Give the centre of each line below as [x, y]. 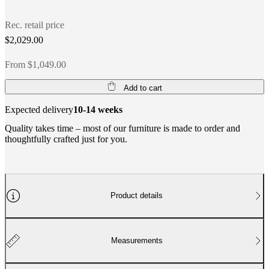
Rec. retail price [35, 25]
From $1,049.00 [35, 64]
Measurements [137, 241]
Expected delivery [39, 109]
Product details [137, 196]
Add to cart [143, 88]
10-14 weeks [98, 109]
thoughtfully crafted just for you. [66, 139]
